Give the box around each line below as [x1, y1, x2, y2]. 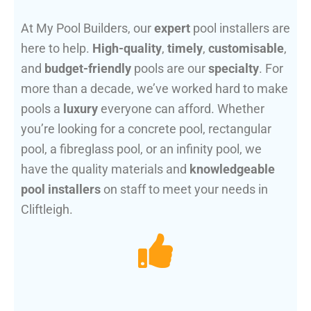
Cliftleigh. [21, 202, 73, 217]
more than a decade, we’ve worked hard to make [21, 81, 288, 96]
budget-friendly [44, 61, 131, 76]
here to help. [21, 41, 92, 56]
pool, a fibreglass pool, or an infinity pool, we [21, 142, 262, 157]
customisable [208, 41, 284, 56]
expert [154, 21, 190, 36]
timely [167, 41, 203, 56]
